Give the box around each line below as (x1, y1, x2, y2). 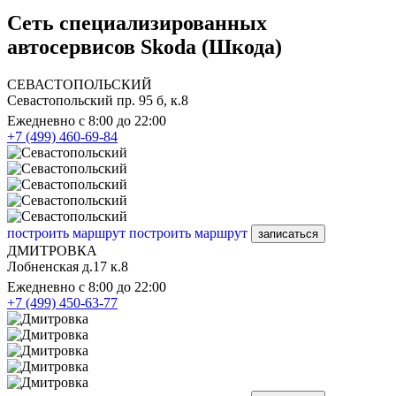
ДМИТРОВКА (7, 242, 97, 258)
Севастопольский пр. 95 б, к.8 (7, 92, 188, 108)
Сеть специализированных (7, 11, 267, 35)
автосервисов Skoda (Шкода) (7, 35, 282, 59)
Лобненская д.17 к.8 (7, 258, 128, 274)
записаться (258, 226, 318, 240)
